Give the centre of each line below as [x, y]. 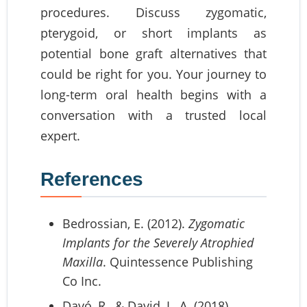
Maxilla [83, 261]
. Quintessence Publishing [178, 261]
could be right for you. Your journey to [153, 74]
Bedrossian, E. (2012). [125, 223]
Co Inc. [82, 281]
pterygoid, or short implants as [153, 33]
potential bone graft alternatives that [153, 53]
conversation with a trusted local [153, 115]
